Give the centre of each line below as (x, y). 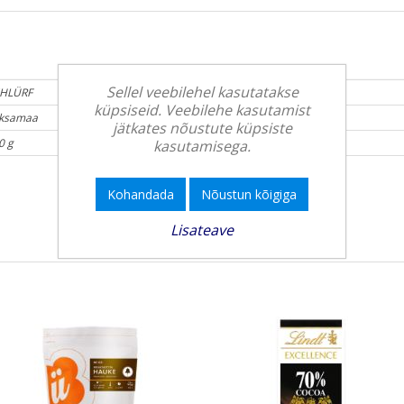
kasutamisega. (202, 146)
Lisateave (202, 230)
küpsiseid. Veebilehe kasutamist (202, 110)
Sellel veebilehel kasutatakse (202, 92)
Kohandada (141, 194)
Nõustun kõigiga (249, 194)
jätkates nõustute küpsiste (202, 128)
